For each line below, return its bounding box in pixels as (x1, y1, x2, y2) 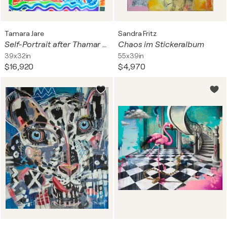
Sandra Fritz (118, 29, 157, 37)
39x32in (5, 52, 31, 60)
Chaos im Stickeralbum (118, 40, 204, 49)
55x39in (118, 52, 144, 60)
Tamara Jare (5, 29, 44, 37)
